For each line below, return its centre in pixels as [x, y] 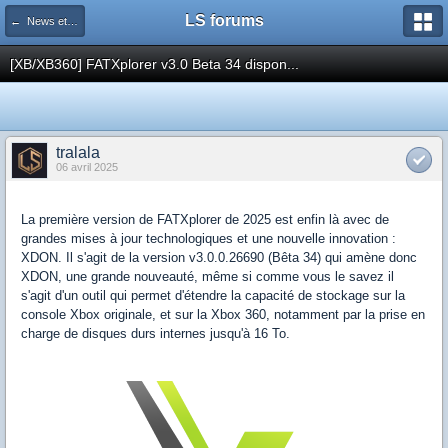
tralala [78, 152]
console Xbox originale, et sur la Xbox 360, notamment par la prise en [223, 314]
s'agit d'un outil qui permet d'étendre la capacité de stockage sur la [213, 295]
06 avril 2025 [87, 167]
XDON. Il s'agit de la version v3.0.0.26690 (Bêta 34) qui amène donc [219, 257]
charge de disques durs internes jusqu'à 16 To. [157, 333]
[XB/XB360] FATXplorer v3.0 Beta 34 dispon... [154, 64]
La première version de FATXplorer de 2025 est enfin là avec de [205, 219]
